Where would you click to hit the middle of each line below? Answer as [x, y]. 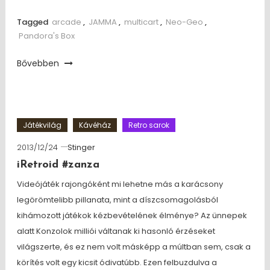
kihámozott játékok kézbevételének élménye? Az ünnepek [132, 215]
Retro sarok [149, 125]
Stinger [81, 147]
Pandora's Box [46, 36]
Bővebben [39, 63]
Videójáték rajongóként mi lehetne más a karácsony [120, 184]
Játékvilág [42, 125]
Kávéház [95, 125]
